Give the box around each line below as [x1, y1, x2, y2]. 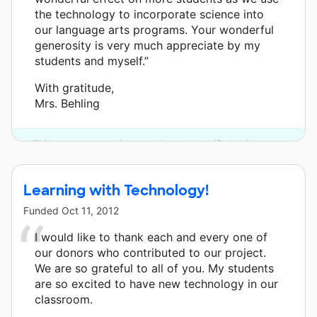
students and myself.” [35, 54, 149, 69]
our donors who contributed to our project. [35, 246, 266, 260]
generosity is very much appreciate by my [35, 38, 260, 53]
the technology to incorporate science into [35, 7, 264, 22]
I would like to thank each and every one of [35, 230, 267, 245]
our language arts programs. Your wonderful [35, 23, 274, 38]
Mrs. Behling [35, 96, 100, 111]
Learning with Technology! [23, 181, 209, 200]
